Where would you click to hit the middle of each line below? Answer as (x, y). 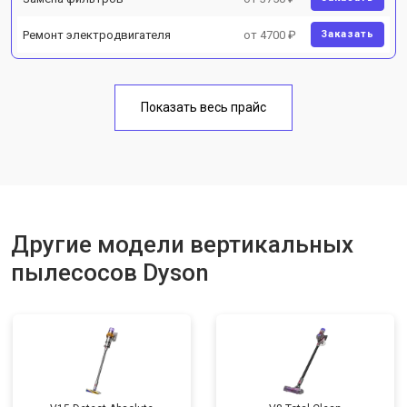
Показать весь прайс (203, 107)
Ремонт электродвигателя (97, 35)
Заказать (347, 34)
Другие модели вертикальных (182, 244)
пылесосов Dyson (110, 273)
